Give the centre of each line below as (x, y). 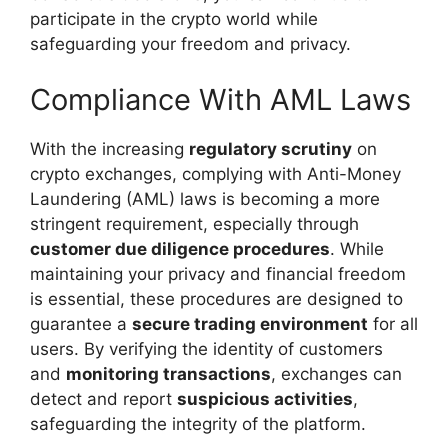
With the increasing (109, 148)
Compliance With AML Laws (220, 99)
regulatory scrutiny (270, 148)
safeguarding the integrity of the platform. (198, 423)
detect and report (103, 398)
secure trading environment (250, 323)
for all (393, 323)
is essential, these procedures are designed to (216, 298)
